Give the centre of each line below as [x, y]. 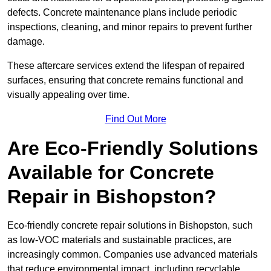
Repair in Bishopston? [112, 197]
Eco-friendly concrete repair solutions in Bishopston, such [130, 226]
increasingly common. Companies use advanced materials [132, 255]
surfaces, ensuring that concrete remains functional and [125, 80]
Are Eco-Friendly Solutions [133, 149]
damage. [26, 42]
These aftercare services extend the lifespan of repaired [126, 66]
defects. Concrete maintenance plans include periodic [122, 13]
